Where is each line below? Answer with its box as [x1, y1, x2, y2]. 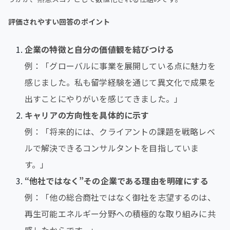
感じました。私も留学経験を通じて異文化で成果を [25, 75, 216, 88]
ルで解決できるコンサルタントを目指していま [25, 141, 199, 154]
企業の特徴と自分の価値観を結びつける [25, 43, 174, 55]
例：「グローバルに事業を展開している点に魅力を [25, 59, 216, 72]
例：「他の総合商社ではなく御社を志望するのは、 [25, 190, 216, 203]
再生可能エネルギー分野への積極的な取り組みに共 [25, 207, 216, 220]
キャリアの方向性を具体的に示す [25, 108, 149, 121]
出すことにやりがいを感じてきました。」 [25, 92, 183, 105]
